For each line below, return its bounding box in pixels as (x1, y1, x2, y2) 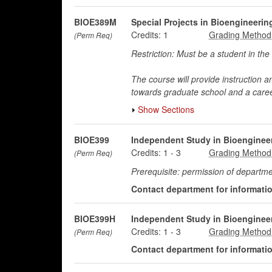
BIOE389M (74, 16, 117, 28)
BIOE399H (74, 212, 115, 225)
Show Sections (137, 103, 194, 115)
